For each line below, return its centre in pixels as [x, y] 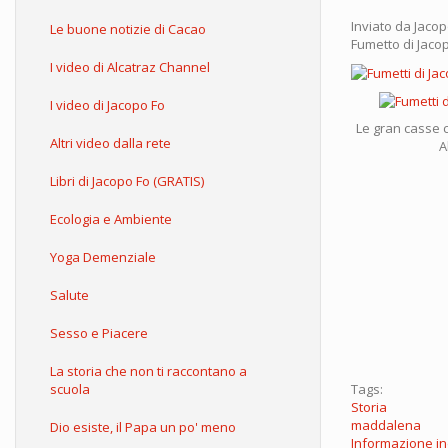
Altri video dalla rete [110, 143]
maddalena [386, 425]
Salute [69, 295]
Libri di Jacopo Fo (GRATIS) [127, 181]
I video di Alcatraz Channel [130, 67]
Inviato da [382, 26]
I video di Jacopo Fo [107, 105]
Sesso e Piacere [99, 333]
